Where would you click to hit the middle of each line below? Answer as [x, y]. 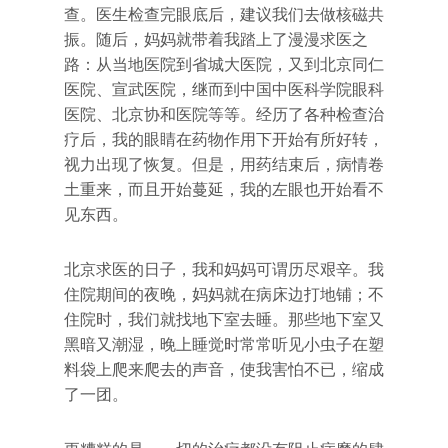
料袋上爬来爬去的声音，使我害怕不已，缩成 [224, 369]
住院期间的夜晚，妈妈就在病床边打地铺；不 [224, 294]
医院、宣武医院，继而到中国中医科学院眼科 [224, 89]
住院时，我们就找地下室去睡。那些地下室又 [224, 319]
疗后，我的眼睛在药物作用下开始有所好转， [224, 139]
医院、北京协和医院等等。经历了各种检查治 [224, 114]
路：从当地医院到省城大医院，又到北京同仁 [224, 64]
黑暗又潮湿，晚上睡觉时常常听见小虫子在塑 [224, 344]
